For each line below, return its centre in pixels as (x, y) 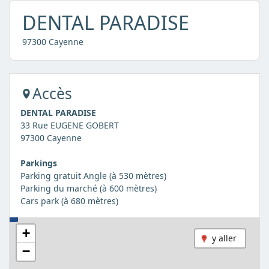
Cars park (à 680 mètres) (69, 201)
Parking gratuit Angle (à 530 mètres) (93, 175)
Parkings (38, 163)
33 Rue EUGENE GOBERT (69, 125)
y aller (225, 238)
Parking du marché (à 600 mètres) (88, 188)
